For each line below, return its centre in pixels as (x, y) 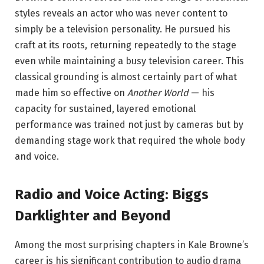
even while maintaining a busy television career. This (129, 61)
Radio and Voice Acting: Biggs (112, 194)
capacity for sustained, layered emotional (105, 109)
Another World (158, 93)
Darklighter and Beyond (93, 215)
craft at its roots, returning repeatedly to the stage (126, 45)
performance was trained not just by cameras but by (129, 125)
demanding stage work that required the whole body (130, 141)
